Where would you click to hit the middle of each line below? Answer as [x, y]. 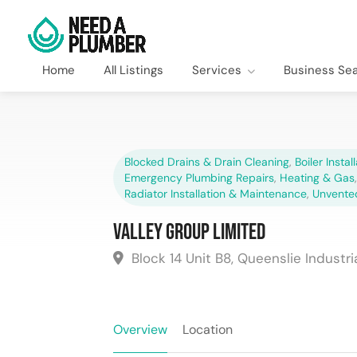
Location [208, 329]
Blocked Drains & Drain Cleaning [207, 161]
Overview [140, 329]
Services [217, 70]
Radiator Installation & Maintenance [216, 193]
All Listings [133, 70]
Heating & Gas [317, 177]
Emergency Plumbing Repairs [199, 177]
